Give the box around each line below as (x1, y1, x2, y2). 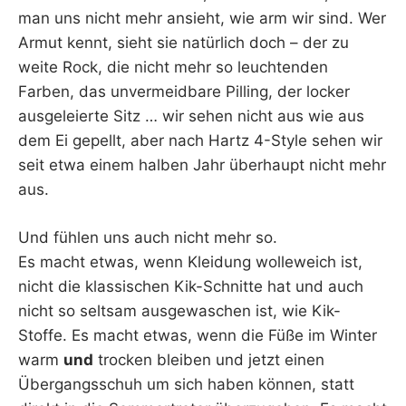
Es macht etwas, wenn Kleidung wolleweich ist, (18, 252, 362, 271)
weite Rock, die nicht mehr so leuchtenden (18, 58, 328, 77)
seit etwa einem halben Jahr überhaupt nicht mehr (18, 156, 386, 175)
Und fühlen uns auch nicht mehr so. (18, 227, 277, 246)
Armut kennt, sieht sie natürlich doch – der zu (18, 34, 349, 53)
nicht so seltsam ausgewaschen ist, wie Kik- (18, 301, 341, 320)
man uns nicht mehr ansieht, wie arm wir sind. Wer (18, 9, 386, 28)
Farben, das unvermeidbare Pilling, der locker (18, 82, 350, 101)
